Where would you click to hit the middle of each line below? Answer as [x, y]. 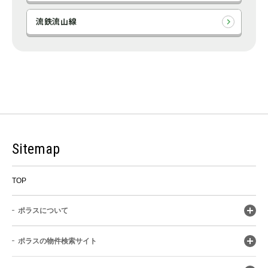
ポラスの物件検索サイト [57, 241]
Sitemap [36, 149]
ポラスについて [43, 211]
